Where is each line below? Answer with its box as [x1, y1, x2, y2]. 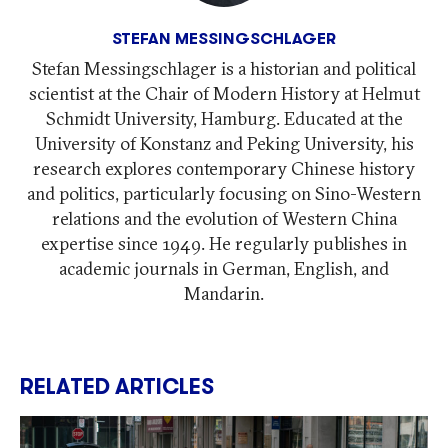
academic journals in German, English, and [59, 257, 389, 281]
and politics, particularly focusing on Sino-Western [27, 182, 421, 206]
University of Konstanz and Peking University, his [34, 132, 414, 156]
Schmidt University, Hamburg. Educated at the [45, 107, 403, 131]
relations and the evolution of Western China [51, 207, 397, 231]
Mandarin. [184, 282, 264, 306]
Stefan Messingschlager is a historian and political [32, 57, 416, 81]
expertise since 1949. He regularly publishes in [41, 232, 407, 256]
